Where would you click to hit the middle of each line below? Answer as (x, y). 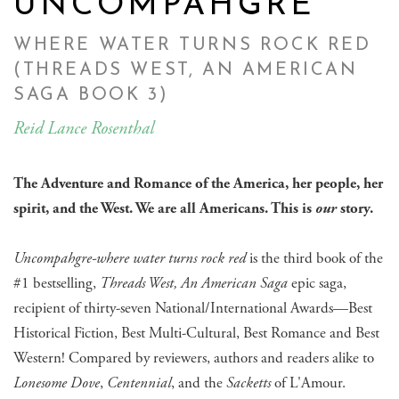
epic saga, (317, 283)
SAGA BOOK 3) (91, 95)
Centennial (139, 383)
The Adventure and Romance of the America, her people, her (198, 183)
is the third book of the (314, 258)
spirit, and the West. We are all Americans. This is (164, 208)
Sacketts (250, 383)
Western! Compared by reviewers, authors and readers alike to (194, 358)
